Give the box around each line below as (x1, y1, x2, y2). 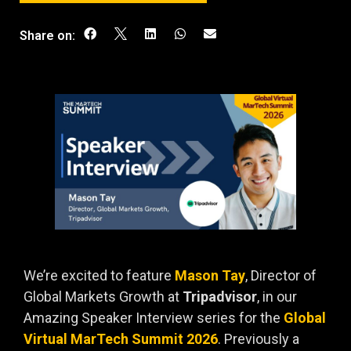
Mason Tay (175, 267, 245, 284)
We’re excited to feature (24, 267, 175, 284)
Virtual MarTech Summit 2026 (24, 331, 218, 348)
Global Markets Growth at (24, 288, 183, 306)
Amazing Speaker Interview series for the (24, 309, 284, 327)
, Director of (245, 267, 317, 284)
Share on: (20, 27, 75, 43)
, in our (257, 288, 297, 306)
